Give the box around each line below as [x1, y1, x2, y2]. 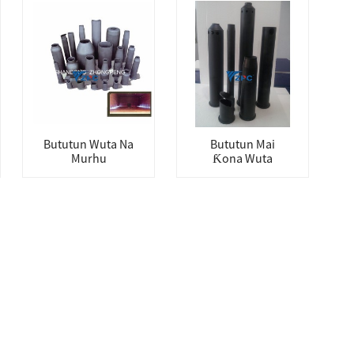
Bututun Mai [210, 136, 275, 152]
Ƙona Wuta [213, 150, 273, 166]
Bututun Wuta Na [43, 136, 134, 152]
